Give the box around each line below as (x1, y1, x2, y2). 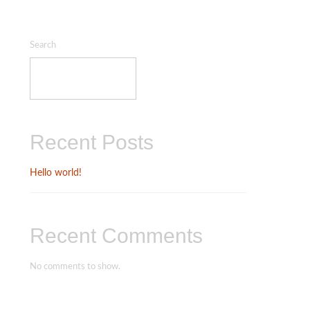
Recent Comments (29, 224, 203, 247)
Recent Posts (29, 131, 154, 154)
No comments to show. (29, 262, 120, 271)
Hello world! (29, 168, 82, 178)
